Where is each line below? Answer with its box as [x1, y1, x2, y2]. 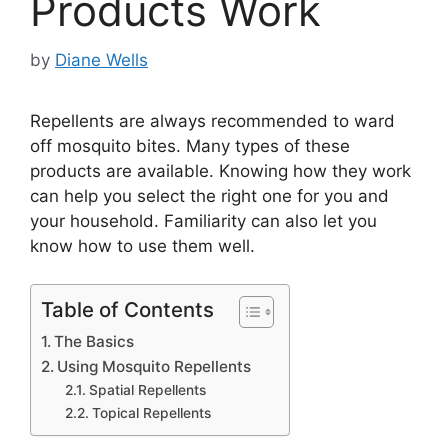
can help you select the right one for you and [30, 185, 389, 206]
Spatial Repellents [88, 382, 206, 398]
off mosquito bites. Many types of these [30, 135, 350, 156]
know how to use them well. [30, 235, 255, 256]
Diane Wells [55, 49, 148, 70]
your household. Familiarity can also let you [30, 210, 377, 231]
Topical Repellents [91, 405, 211, 421]
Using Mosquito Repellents [57, 357, 252, 376]
